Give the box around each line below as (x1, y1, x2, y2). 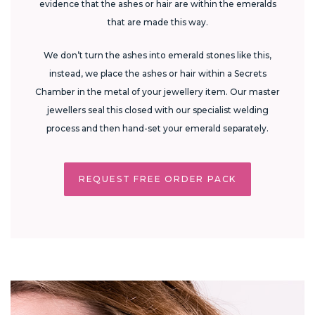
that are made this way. (107, 17, 208, 28)
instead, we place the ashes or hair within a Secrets (49, 68, 266, 79)
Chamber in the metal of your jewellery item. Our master (35, 86, 280, 98)
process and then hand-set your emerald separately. (46, 123, 269, 134)
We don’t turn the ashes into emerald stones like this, (44, 50, 271, 61)
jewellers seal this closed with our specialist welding (46, 105, 269, 116)
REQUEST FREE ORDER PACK (78, 174, 237, 185)
